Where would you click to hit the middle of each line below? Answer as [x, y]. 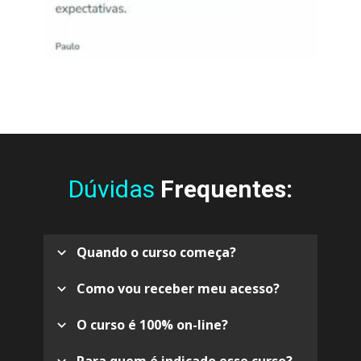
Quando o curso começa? [156, 253]
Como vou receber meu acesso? [178, 289]
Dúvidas [114, 189]
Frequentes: [226, 189]
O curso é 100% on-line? [152, 325]
